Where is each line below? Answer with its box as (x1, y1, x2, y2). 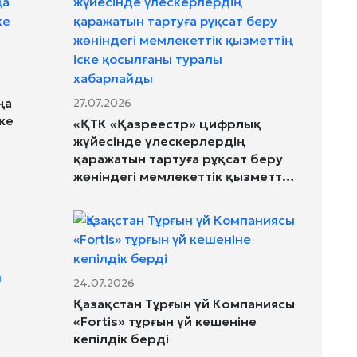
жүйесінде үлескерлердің (73, 133, 245, 149)
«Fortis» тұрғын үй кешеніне (73, 313, 257, 329)
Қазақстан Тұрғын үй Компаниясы (73, 296, 295, 312)
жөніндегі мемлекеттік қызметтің (73, 168, 294, 184)
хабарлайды (73, 203, 155, 219)
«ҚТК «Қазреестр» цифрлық (73, 116, 261, 131)
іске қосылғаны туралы (73, 186, 225, 202)
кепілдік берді (73, 331, 169, 347)
